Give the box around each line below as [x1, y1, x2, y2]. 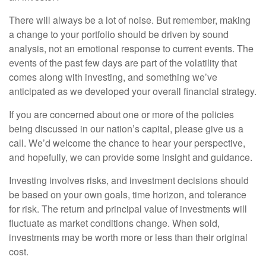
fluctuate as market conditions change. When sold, [9, 216, 220, 230]
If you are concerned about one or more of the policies [9, 107, 234, 121]
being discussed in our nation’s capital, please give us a [9, 121, 243, 135]
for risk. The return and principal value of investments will [9, 201, 247, 216]
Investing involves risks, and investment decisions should [9, 173, 249, 187]
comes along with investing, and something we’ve [9, 69, 217, 84]
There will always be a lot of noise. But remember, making [9, 12, 251, 27]
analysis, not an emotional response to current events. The [9, 41, 254, 55]
